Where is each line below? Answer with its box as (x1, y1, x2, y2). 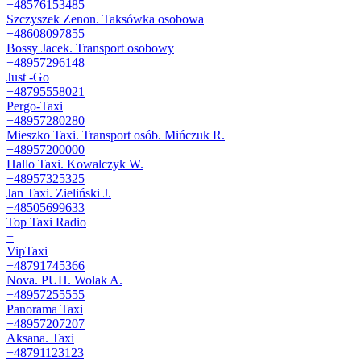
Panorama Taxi (6, 301, 83, 316)
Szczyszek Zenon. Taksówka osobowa (6, 11, 204, 26)
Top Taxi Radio (6, 214, 86, 229)
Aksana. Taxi (6, 330, 74, 345)
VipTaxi (6, 243, 48, 258)
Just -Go (6, 69, 49, 84)
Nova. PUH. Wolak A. (6, 272, 122, 287)
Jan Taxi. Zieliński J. (6, 185, 111, 200)
